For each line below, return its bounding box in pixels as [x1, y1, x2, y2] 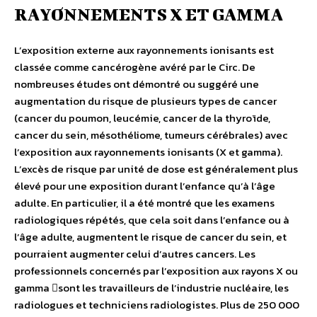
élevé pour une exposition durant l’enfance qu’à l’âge [14, 178, 275, 195]
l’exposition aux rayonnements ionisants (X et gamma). [14, 144, 282, 161]
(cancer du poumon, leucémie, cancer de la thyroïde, [14, 110, 270, 127]
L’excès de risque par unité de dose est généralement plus [14, 161, 298, 178]
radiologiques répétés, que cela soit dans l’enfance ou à [14, 212, 289, 229]
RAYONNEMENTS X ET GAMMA [14, 4, 283, 25]
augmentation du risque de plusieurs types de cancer [14, 93, 277, 110]
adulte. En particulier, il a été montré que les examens [14, 195, 275, 212]
